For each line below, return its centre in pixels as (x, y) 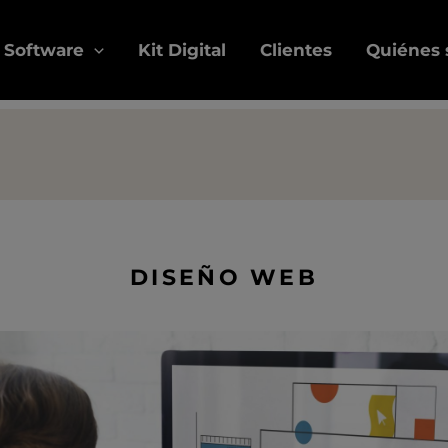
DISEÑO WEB (224, 277)
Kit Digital (181, 50)
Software (43, 50)
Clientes (295, 50)
